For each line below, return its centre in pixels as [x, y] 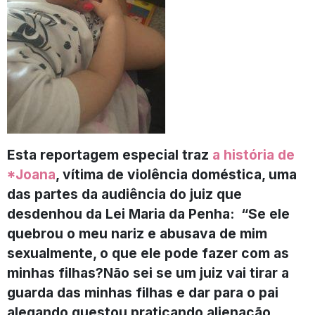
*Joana [31, 174]
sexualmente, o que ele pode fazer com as [148, 253]
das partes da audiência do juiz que [124, 194]
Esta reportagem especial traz [110, 154]
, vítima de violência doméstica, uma [176, 174]
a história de [253, 154]
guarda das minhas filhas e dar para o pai [143, 292]
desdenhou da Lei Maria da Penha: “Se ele [148, 213]
